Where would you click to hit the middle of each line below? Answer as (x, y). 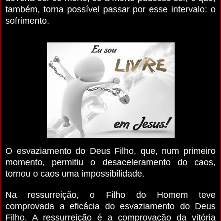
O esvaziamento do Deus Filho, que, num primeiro (110, 151)
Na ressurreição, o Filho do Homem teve (110, 195)
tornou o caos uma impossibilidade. (75, 173)
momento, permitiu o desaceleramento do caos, (110, 162)
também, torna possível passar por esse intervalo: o (110, 9)
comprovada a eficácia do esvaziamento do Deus (110, 206)
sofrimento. (27, 20)
